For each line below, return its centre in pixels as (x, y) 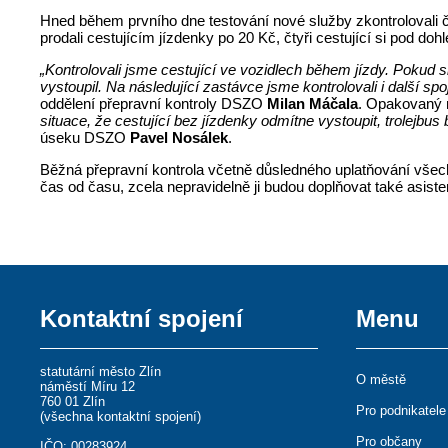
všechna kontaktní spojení (121, 416)
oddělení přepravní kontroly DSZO (154, 103)
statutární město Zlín (101, 371)
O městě (381, 379)
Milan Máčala (313, 103)
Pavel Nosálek (179, 137)
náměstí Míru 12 (88, 386)
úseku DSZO (85, 137)
